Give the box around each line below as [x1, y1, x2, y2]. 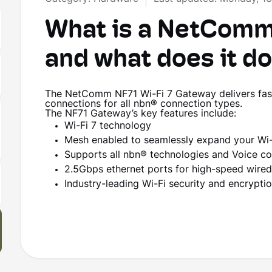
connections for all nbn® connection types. [45, 100, 243, 109]
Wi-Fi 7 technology [64, 121, 152, 131]
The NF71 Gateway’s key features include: [45, 109, 237, 119]
